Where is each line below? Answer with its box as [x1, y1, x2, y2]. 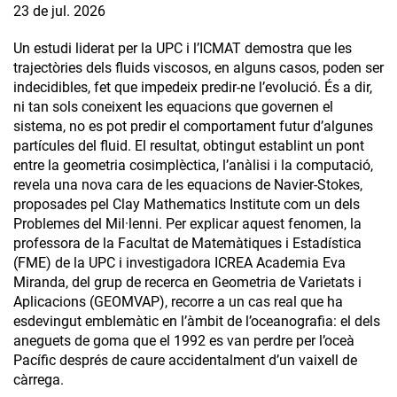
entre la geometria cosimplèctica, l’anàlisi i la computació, [13, 157, 373, 175]
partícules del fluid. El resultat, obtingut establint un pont [13, 137, 364, 155]
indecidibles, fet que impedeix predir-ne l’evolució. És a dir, [13, 79, 372, 97]
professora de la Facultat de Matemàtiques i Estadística [13, 235, 362, 253]
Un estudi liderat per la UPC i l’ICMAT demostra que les [13, 40, 352, 58]
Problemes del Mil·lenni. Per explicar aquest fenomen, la [13, 215, 362, 233]
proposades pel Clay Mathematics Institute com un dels [13, 196, 360, 214]
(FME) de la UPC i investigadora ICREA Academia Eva [13, 254, 346, 272]
